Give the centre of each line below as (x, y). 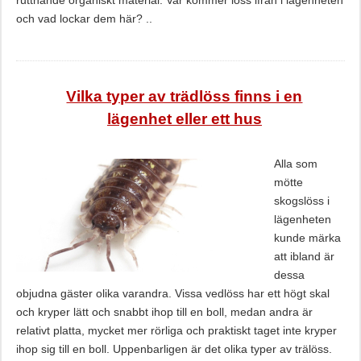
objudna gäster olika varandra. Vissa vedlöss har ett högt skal (172, 293)
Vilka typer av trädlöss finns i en (185, 96)
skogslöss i (301, 201)
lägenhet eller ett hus (184, 119)
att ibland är (304, 256)
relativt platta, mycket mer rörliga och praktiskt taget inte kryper (176, 330)
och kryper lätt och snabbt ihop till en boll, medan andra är (164, 312)
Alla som (295, 164)
